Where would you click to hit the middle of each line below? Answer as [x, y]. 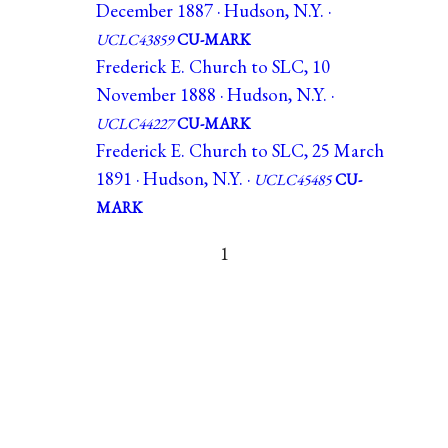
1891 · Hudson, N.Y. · [175, 178]
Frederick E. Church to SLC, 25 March [240, 150]
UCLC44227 [134, 123]
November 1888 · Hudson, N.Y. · [215, 94]
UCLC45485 [292, 179]
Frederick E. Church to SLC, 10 [213, 66]
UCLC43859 [134, 39]
